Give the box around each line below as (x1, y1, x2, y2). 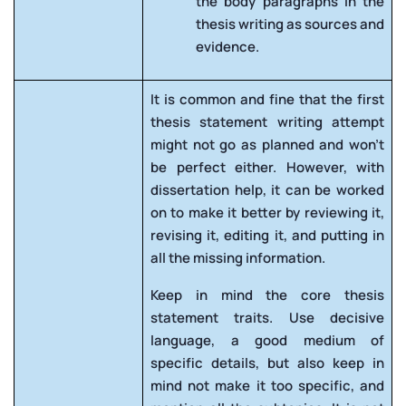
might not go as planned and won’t (150, 134, 384, 154)
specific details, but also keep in (150, 353, 384, 372)
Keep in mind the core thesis (150, 285, 384, 304)
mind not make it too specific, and (150, 375, 384, 395)
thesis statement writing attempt (150, 111, 384, 131)
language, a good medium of (150, 330, 384, 350)
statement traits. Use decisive (150, 307, 384, 327)
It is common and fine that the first (150, 89, 384, 109)
